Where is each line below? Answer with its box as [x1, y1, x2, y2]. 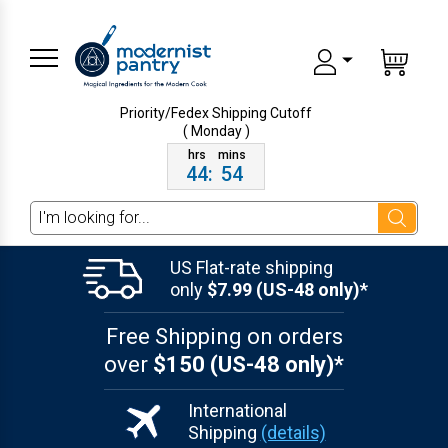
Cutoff [270, 105, 313, 121]
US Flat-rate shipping [170, 257, 333, 279]
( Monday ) [182, 123, 250, 139]
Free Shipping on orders [105, 324, 343, 350]
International [187, 400, 287, 422]
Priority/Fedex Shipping [120, 105, 271, 121]
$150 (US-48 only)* [153, 352, 344, 378]
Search [30, 203, 78, 223]
